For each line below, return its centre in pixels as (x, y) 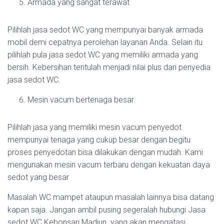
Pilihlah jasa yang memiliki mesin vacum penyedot (94, 127)
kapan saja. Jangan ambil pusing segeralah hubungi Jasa (106, 210)
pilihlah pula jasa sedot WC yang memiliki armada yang (103, 55)
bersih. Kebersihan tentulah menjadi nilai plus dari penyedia (109, 67)
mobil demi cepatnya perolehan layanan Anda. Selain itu (105, 42)
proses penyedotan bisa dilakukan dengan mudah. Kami (105, 152)
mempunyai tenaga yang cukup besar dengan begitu (99, 140)
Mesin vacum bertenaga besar (81, 100)
